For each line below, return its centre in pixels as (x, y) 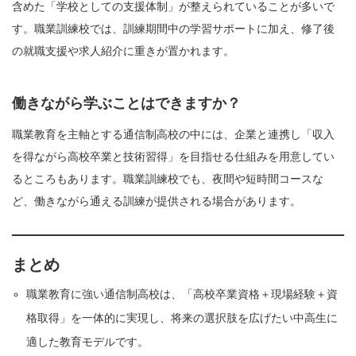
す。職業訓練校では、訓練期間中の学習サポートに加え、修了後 (173, 29)
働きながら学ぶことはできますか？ (126, 104)
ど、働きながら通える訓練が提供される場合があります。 (157, 201)
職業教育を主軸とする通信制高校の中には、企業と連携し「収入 (173, 135)
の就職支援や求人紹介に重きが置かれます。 (123, 51)
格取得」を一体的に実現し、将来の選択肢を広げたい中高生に (182, 318)
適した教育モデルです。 (88, 342)
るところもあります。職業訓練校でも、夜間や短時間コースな (168, 179)
